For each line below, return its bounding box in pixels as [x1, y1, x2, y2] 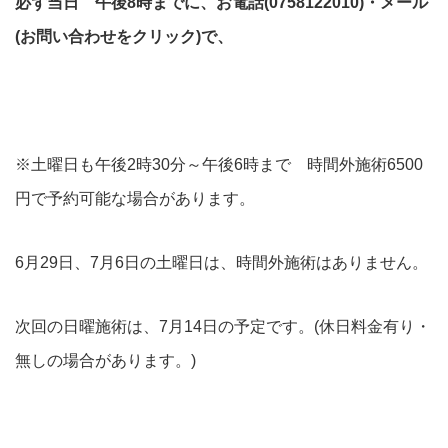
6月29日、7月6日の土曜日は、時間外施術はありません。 [15, 254, 428, 271]
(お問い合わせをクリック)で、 [15, 28, 233, 45]
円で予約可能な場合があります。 [15, 190, 255, 207]
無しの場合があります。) [15, 352, 196, 369]
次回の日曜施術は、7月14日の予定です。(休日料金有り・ [15, 318, 431, 335]
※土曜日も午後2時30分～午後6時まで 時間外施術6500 [15, 156, 423, 173]
